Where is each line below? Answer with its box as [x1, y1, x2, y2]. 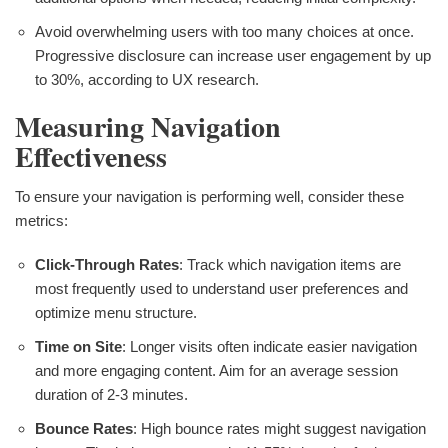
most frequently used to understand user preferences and [35, 279, 408, 297]
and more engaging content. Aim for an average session [35, 361, 398, 379]
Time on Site [35, 337, 122, 355]
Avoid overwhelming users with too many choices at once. [35, 22, 414, 40]
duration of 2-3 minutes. [35, 385, 188, 403]
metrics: [15, 211, 68, 229]
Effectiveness [15, 135, 167, 177]
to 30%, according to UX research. [35, 70, 259, 88]
